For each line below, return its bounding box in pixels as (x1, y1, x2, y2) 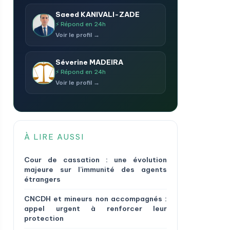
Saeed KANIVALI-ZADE (55, 10, 140, 19)
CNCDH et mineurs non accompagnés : (24, 194, 167, 203)
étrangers (24, 175, 61, 184)
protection (24, 214, 64, 223)
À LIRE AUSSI (24, 132, 84, 142)
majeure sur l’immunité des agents (24, 165, 167, 174)
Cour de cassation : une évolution (24, 155, 167, 164)
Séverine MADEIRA (55, 57, 123, 67)
